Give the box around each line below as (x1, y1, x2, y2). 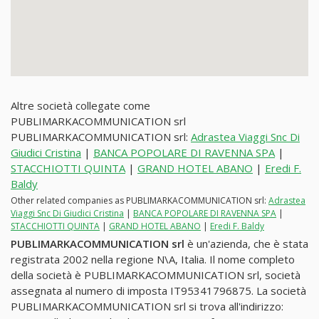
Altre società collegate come (11, 98, 150, 113)
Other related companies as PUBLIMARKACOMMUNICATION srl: (11, 194, 268, 206)
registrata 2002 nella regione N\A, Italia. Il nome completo (11, 251, 295, 266)
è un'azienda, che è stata (184, 236, 308, 251)
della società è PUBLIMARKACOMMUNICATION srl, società (11, 267, 300, 282)
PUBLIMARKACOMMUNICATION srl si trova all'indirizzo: (11, 298, 283, 313)
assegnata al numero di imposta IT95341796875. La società (11, 283, 306, 298)
